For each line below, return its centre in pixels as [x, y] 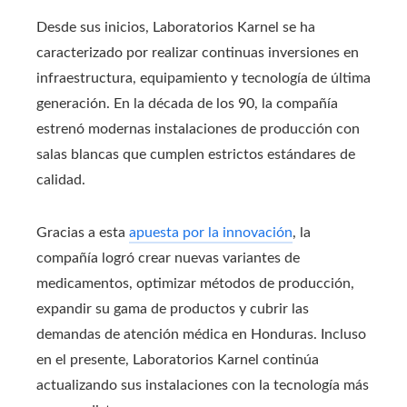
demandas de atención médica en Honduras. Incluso [201, 334]
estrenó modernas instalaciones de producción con [198, 129]
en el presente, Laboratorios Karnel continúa [178, 359]
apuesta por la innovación [211, 232]
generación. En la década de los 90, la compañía [187, 103]
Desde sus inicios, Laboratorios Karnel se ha [176, 27]
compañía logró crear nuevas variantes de [168, 258]
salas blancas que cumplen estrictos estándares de [196, 154]
